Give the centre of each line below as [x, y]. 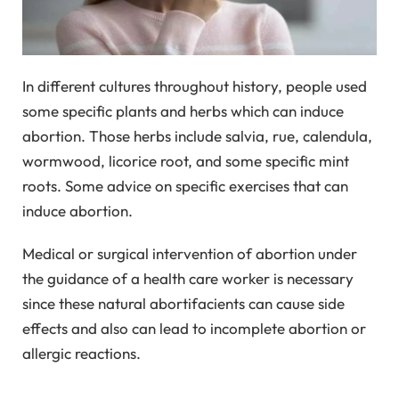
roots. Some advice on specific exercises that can [185, 185]
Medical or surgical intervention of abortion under [190, 254]
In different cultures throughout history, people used [195, 85]
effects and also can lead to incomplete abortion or [194, 329]
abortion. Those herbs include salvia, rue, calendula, [197, 135]
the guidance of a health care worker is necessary [188, 279]
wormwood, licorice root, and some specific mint [186, 160]
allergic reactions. [81, 354]
